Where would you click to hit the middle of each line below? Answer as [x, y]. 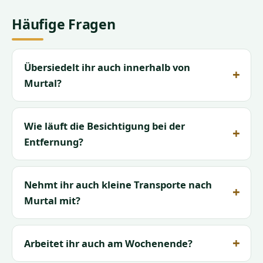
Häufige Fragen [64, 24]
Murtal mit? [52, 201]
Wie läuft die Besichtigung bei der [104, 126]
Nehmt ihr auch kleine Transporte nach [118, 185]
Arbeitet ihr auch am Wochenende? [108, 244]
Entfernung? [54, 142]
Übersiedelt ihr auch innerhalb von [107, 68]
